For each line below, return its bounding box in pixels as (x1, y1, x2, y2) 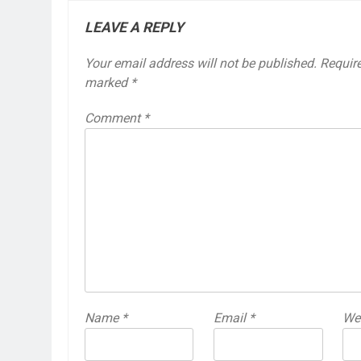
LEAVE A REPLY (85, 19, 184, 35)
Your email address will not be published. (85, 55, 317, 71)
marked (85, 74, 131, 90)
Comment (85, 110, 143, 126)
